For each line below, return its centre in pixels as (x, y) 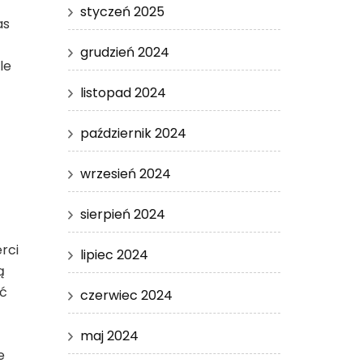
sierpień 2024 (122, 214)
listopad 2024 (123, 92)
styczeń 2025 (122, 11)
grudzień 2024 (124, 52)
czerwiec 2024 (126, 295)
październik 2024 (133, 133)
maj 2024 (109, 335)
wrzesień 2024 (125, 173)
